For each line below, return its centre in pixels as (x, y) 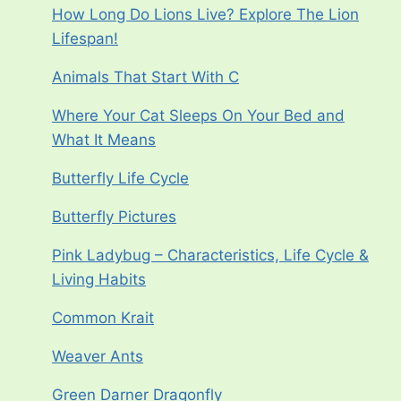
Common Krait (103, 318)
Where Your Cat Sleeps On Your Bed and (198, 116)
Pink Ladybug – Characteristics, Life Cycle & (210, 256)
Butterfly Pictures (114, 217)
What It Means (104, 140)
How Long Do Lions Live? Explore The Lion (205, 15)
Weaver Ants (98, 357)
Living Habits (99, 280)
